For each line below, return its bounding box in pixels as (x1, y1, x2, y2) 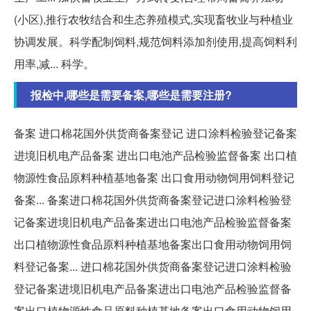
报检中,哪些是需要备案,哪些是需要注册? (31, 86, 232, 103)
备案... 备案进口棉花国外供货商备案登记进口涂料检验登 (14, 191, 292, 208)
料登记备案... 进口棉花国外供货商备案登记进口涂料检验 (14, 258, 292, 274)
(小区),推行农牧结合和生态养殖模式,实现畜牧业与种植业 (14, 10, 293, 27)
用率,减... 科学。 (14, 55, 94, 72)
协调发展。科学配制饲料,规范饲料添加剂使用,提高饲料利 (14, 33, 297, 49)
